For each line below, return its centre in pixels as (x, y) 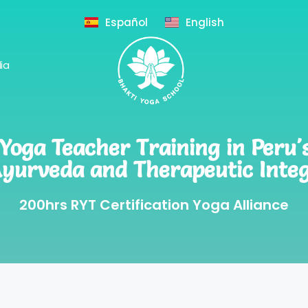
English (205, 23)
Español (126, 23)
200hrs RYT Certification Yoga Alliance (154, 205)
